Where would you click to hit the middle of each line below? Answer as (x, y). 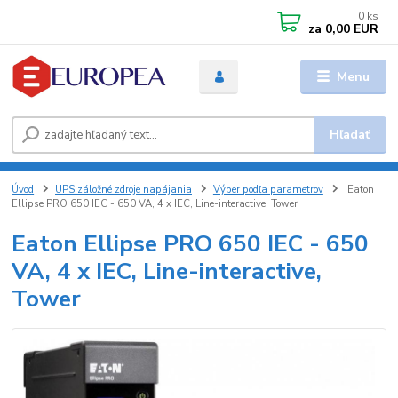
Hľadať (350, 134)
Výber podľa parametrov (268, 189)
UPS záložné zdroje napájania (123, 189)
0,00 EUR (350, 29)
